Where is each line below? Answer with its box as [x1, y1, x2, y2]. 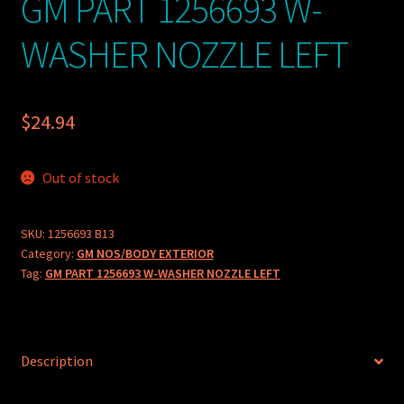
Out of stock [42, 168, 120, 187]
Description [20, 352, 93, 371]
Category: [20, 244, 77, 262]
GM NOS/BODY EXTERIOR [76, 244, 214, 262]
